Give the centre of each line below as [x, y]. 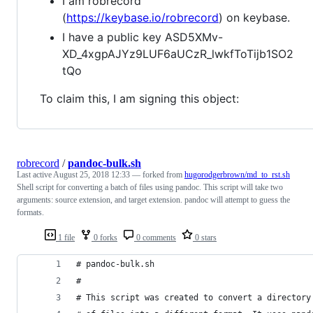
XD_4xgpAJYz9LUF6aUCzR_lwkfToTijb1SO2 [178, 53]
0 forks [104, 237]
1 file [65, 237]
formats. [30, 212]
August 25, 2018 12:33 [92, 174]
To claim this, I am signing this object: [139, 98]
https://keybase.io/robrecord [143, 17]
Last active [35, 174]
